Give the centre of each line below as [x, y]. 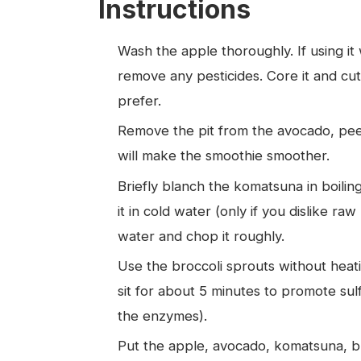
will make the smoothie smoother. [224, 156]
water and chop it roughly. [201, 236]
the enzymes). [162, 315]
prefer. [139, 100]
